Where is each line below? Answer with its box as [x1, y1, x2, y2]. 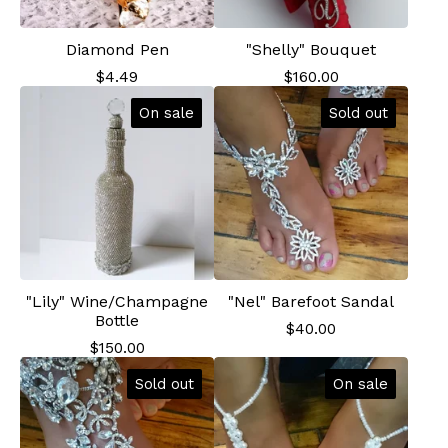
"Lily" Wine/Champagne [26, 292, 208, 311]
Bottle [95, 311, 139, 330]
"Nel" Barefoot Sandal [228, 292, 394, 311]
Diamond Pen [65, 40, 169, 59]
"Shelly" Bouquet [246, 40, 376, 59]
